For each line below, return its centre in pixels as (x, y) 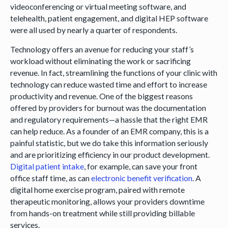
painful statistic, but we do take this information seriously (109, 143)
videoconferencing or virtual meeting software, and (98, 6)
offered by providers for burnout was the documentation (108, 108)
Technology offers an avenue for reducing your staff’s (102, 49)
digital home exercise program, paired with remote (97, 190)
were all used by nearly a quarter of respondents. (95, 30)
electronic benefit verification (141, 178)
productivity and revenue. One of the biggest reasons (101, 96)
